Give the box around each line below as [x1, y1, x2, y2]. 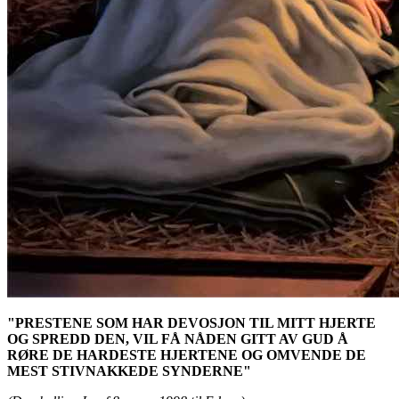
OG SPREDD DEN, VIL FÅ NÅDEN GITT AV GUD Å [7, 330, 348, 346]
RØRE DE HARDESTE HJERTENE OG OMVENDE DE [7, 346, 366, 362]
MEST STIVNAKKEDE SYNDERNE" [7, 362, 251, 379]
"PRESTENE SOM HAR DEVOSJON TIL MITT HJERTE [7, 314, 376, 330]
